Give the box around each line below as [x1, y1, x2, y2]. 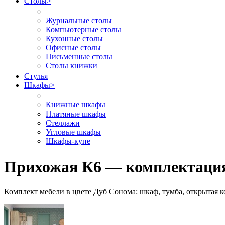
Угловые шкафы [46, 128, 101, 136]
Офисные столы [46, 43, 101, 52]
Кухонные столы [46, 34, 103, 43]
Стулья [24, 72, 48, 80]
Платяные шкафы [46, 109, 106, 118]
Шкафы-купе [46, 137, 90, 145]
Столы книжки [46, 61, 97, 70]
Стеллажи [46, 119, 80, 127]
